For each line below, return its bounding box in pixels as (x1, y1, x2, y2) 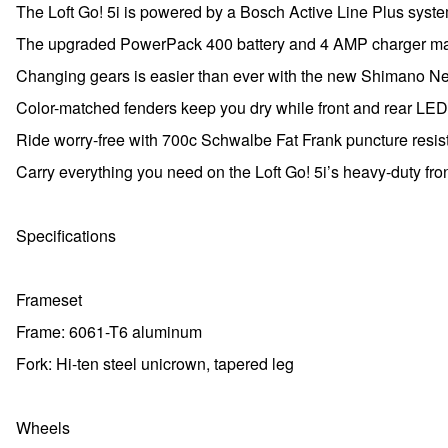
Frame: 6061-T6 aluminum (16, 320, 202, 343)
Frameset (16, 288, 82, 311)
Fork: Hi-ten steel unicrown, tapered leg (16, 352, 294, 375)
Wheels (16, 416, 70, 439)
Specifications (16, 224, 116, 247)
